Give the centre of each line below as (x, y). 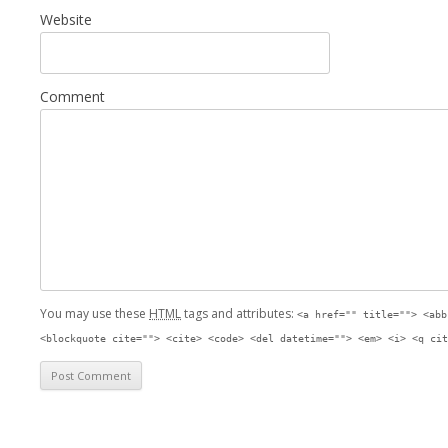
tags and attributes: (239, 313)
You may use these (94, 313)
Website (66, 19)
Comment (72, 96)
